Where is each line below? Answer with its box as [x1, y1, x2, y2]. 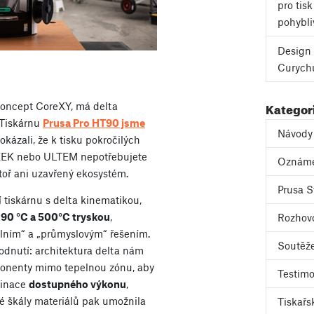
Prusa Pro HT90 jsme [43, 116, 145, 129]
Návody [277, 127, 313, 139]
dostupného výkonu [29, 277, 126, 290]
